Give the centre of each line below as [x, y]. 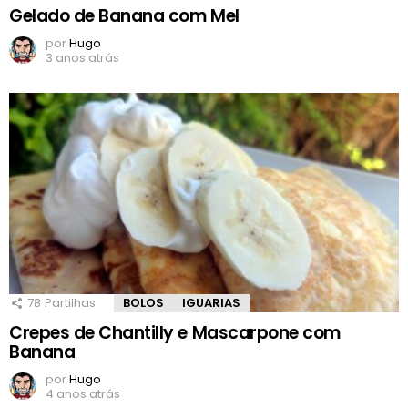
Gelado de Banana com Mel [124, 15]
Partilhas [70, 302]
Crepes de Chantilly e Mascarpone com [175, 332]
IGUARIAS [211, 302]
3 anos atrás [82, 57]
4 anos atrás [83, 393]
